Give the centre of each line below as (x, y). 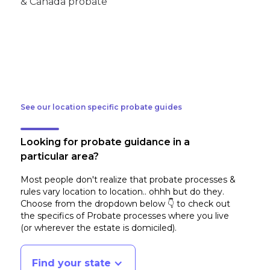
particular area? (60, 157)
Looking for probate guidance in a (105, 142)
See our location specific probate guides (102, 107)
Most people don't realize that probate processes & (128, 180)
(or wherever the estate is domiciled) (98, 228)
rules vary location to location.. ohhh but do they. (123, 192)
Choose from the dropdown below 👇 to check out (126, 204)
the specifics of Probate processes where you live (125, 216)
